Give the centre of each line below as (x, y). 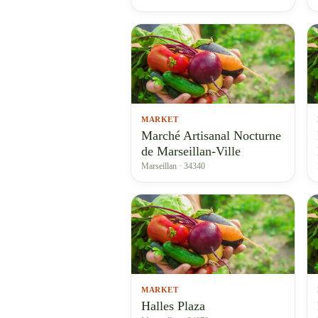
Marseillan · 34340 (173, 166)
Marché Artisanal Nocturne (211, 136)
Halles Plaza (173, 306)
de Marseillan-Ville (191, 151)
